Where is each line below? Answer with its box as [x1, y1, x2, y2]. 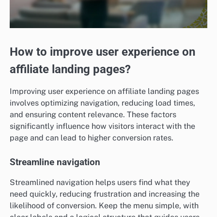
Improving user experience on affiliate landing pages [10, 86, 199, 96]
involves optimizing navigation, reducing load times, [10, 98, 195, 108]
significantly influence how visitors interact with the [10, 121, 195, 131]
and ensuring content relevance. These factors [10, 109, 176, 119]
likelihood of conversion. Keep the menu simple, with [10, 201, 199, 211]
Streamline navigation [10, 157, 100, 168]
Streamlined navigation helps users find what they [10, 178, 190, 187]
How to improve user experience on [10, 45, 195, 59]
